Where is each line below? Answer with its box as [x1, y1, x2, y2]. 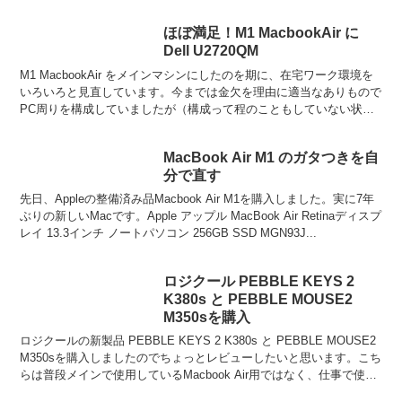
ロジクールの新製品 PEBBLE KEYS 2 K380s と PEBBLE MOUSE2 [20, 334, 377, 348]
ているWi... [20, 385, 80, 399]
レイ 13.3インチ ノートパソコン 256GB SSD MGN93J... [20, 226, 318, 240]
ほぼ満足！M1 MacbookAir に [163, 25, 360, 41]
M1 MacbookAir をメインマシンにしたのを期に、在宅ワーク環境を [20, 67, 374, 82]
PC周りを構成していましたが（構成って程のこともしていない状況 [20, 101, 375, 116]
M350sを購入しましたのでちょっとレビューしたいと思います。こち [20, 351, 382, 365]
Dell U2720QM [163, 43, 259, 59]
